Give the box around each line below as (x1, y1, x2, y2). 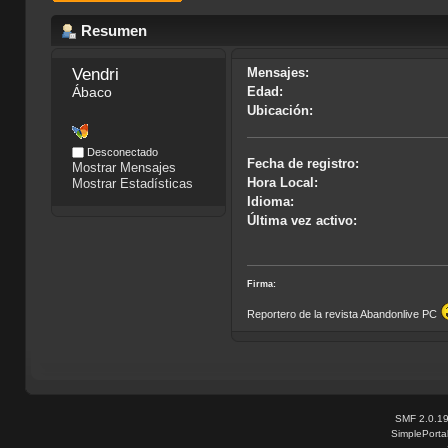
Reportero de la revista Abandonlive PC (247, 307, 441, 320)
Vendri (71, 64, 119, 85)
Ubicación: (247, 103, 314, 119)
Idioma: (247, 194, 295, 210)
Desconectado (83, 146, 158, 159)
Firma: (247, 278, 277, 289)
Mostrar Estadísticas (71, 176, 193, 192)
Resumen (80, 21, 147, 39)
